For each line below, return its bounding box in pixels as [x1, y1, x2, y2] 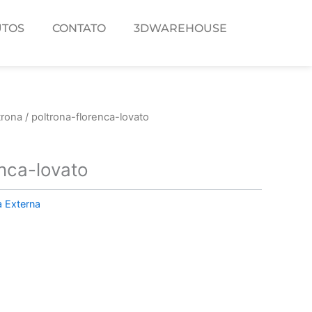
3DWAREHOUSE [134, 22, 227, 36]
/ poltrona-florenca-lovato [22, 111, 149, 124]
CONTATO [52, 22, 106, 36]
